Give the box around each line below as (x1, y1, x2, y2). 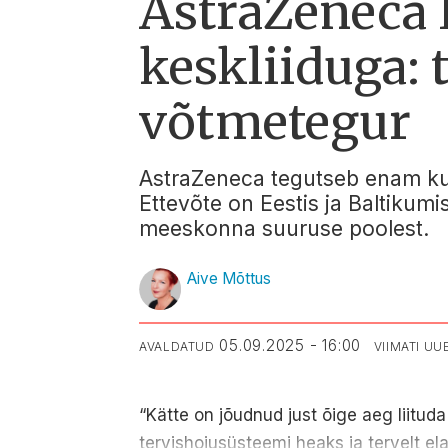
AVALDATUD (139, 338, 215, 354)
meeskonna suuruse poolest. (139, 216, 430, 242)
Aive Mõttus (187, 269, 272, 289)
